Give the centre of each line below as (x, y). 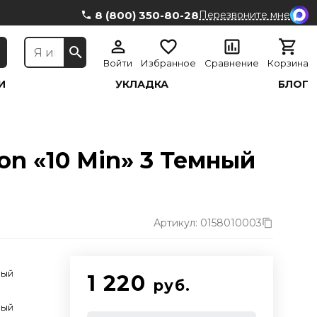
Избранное (168, 63)
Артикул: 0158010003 (208, 223)
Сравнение (232, 63)
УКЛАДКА (142, 84)
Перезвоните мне (244, 15)
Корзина (288, 63)
